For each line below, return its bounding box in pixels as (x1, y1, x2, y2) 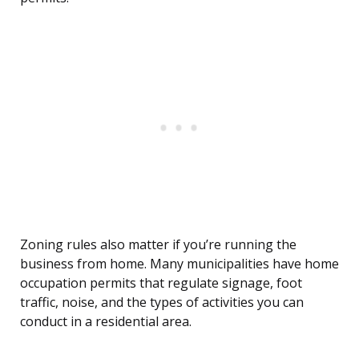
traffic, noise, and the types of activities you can (20, 293, 304, 312)
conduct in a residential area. (20, 313, 192, 331)
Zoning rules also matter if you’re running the (20, 236, 296, 254)
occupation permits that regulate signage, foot (20, 274, 302, 292)
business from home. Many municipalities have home (20, 255, 339, 273)
